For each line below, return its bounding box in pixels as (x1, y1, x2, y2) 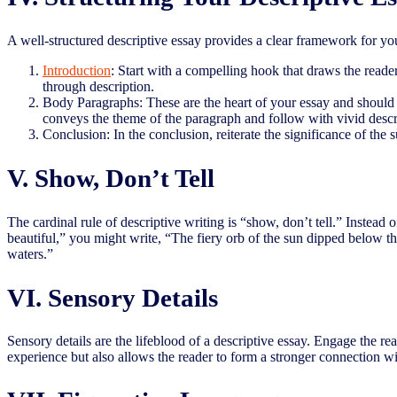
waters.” (7, 245, 53, 261)
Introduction (43, 62, 111, 78)
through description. (43, 78, 154, 94)
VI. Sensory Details (7, 283, 218, 312)
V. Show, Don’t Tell (7, 163, 214, 192)
